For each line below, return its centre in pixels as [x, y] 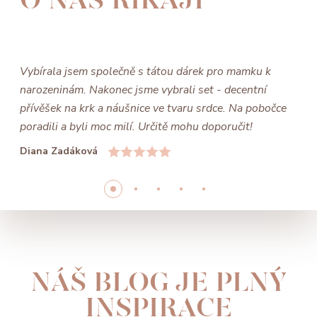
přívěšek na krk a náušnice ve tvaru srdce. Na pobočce [153, 108]
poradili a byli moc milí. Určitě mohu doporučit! [136, 126]
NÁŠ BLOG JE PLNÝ [158, 282]
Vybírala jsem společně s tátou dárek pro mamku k [145, 71]
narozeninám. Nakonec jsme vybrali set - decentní [143, 90]
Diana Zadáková [59, 151]
